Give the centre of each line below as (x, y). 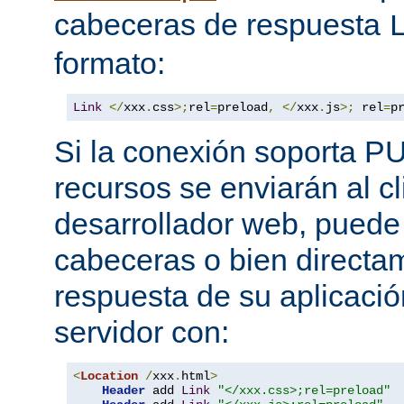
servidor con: (142, 332)
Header (124, 391)
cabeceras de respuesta (221, 25)
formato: (110, 64)
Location (109, 376)
